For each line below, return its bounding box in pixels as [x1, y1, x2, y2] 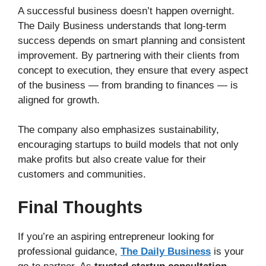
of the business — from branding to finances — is [18, 79, 238, 91]
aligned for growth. [18, 94, 100, 106]
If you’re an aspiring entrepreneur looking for [18, 230, 214, 242]
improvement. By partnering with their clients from [18, 49, 239, 61]
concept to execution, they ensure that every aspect [18, 64, 248, 76]
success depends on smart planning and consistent [18, 34, 245, 46]
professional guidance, [18, 245, 121, 257]
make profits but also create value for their [18, 154, 206, 166]
